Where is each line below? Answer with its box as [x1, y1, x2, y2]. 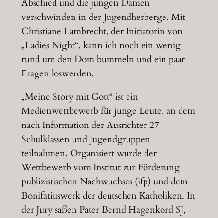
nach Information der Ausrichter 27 [21, 119, 159, 132]
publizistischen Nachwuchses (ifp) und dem [21, 175, 188, 188]
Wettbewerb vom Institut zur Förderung [21, 161, 180, 174]
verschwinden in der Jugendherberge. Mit [21, 11, 185, 24]
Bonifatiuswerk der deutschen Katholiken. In [21, 189, 195, 202]
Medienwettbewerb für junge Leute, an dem [21, 105, 195, 118]
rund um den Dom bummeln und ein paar [21, 53, 185, 66]
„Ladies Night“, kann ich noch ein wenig [21, 39, 181, 52]
